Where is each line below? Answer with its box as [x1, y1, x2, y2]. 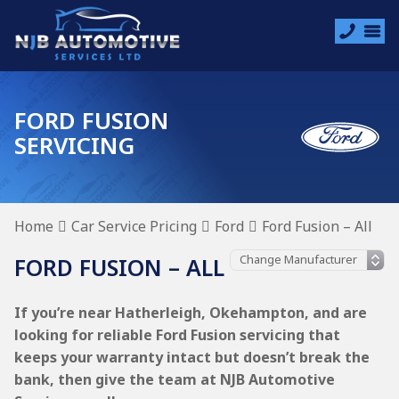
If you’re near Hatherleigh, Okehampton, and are [14, 303, 367, 322]
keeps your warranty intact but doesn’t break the [14, 347, 370, 367]
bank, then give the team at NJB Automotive [14, 370, 335, 389]
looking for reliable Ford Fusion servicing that [14, 325, 340, 345]
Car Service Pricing [71, 216, 197, 236]
